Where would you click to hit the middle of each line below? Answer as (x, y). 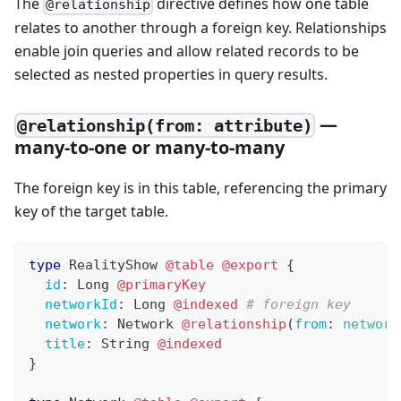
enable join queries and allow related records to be (187, 51)
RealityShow (113, 265)
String (125, 344)
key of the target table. (91, 212)
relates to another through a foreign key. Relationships (200, 27)
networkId (81, 305)
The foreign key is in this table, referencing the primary (200, 188)
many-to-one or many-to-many (149, 148)
